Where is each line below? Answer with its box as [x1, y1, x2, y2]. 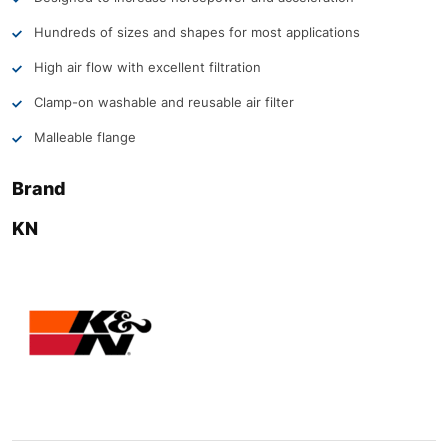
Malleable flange [34, 128, 136, 145]
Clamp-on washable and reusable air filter [34, 93, 294, 110]
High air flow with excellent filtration [34, 58, 261, 75]
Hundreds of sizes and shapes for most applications [34, 23, 360, 40]
